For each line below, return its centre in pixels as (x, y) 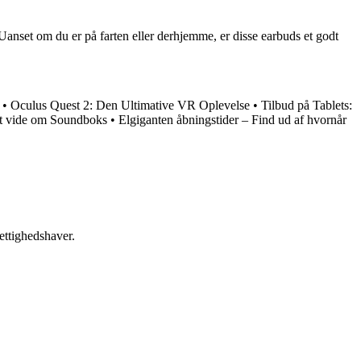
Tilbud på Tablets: (307, 106)
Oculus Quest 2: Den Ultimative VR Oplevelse (130, 106)
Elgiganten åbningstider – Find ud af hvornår (232, 120)
